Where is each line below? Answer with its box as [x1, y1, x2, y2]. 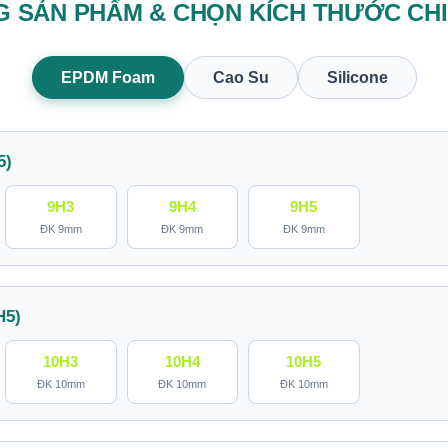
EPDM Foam [60, 68, 155, 86]
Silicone [326, 68, 388, 86]
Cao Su [212, 68, 269, 86]
